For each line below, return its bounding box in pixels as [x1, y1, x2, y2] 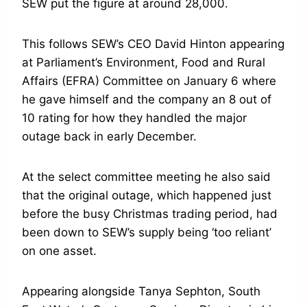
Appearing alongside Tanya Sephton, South [22, 284, 260, 299]
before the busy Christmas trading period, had [22, 207, 278, 221]
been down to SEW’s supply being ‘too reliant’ [22, 225, 271, 240]
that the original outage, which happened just [22, 188, 271, 203]
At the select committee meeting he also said [22, 170, 271, 184]
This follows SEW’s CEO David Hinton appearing [22, 37, 284, 51]
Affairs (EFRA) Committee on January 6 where [22, 74, 276, 88]
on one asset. [22, 244, 97, 258]
